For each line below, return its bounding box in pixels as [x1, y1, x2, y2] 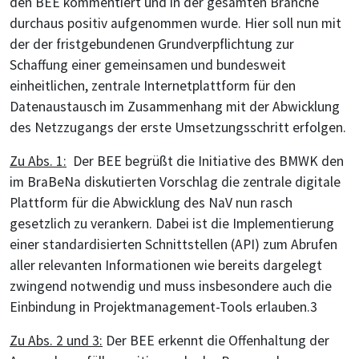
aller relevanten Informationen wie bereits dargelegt [10, 256, 322, 275]
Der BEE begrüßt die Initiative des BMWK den [67, 152, 344, 171]
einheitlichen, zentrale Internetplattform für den [10, 77, 296, 95]
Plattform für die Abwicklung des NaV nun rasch [10, 194, 292, 212]
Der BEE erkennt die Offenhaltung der [103, 332, 329, 350]
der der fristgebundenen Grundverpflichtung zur [10, 35, 294, 54]
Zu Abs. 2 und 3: [10, 332, 103, 350]
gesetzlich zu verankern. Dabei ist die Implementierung [10, 215, 334, 233]
